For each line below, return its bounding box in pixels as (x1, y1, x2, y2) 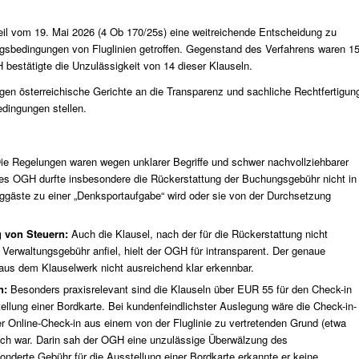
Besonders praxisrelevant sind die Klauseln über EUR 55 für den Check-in (10, 280, 352, 296)
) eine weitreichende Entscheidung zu (163, 23, 337, 39)
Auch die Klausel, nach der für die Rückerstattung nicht (71, 225, 328, 241)
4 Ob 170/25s (101, 23, 163, 39)
